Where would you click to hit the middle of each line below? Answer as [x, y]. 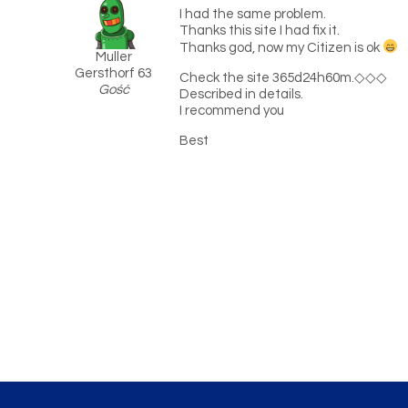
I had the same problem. [253, 14]
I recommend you [232, 110]
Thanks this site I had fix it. [260, 31]
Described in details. [242, 94]
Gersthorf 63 [114, 73]
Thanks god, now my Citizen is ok [281, 47]
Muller [113, 57]
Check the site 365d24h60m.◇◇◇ [284, 77]
